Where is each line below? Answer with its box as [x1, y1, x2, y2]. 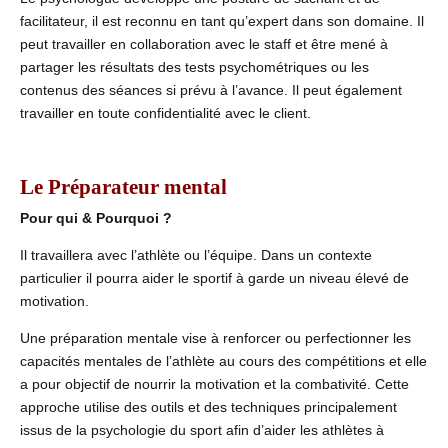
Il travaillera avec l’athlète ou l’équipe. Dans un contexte [20, 246, 372, 263]
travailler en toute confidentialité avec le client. [20, 105, 311, 122]
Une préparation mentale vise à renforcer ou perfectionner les [20, 329, 411, 346]
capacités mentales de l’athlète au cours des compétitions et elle [20, 352, 427, 369]
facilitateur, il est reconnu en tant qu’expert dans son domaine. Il [20, 13, 424, 30]
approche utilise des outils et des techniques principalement [20, 398, 397, 415]
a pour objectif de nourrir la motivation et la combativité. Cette [20, 375, 409, 392]
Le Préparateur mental [20, 175, 227, 200]
